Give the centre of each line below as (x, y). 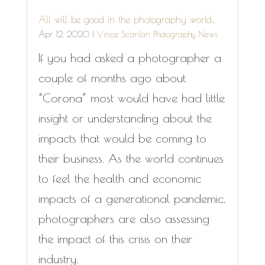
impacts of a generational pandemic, (132, 199)
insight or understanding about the (125, 118)
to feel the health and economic (119, 179)
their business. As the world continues (131, 159)
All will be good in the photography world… (127, 20)
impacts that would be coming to (122, 138)
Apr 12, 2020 (64, 35)
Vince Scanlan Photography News (157, 35)
